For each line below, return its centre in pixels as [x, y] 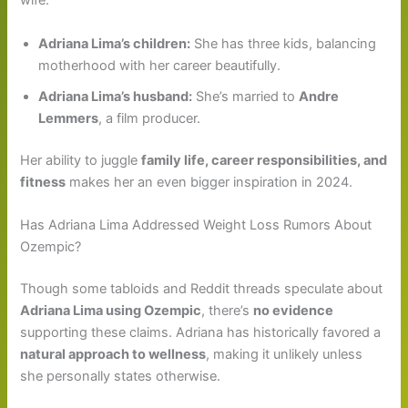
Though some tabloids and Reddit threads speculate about [202, 288]
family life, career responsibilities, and [265, 160]
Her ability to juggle [81, 160]
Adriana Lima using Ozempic [111, 310]
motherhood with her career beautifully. [160, 65]
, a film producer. [150, 118]
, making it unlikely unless [285, 354]
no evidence [294, 310]
